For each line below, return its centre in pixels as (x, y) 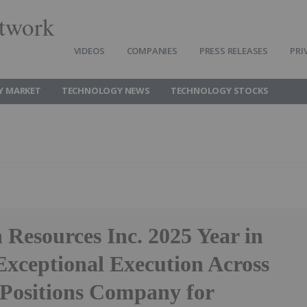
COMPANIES (152, 51)
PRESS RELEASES (234, 51)
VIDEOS (89, 51)
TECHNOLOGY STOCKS (219, 90)
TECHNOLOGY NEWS (106, 90)
